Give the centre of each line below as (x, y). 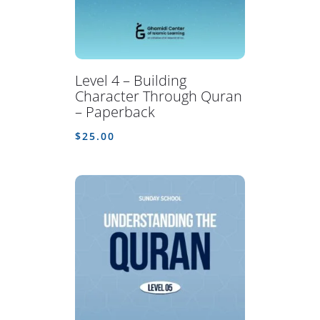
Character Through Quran (158, 96)
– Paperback (115, 111)
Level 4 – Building (130, 80)
